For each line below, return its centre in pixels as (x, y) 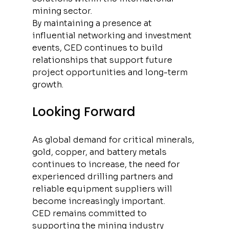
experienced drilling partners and (104, 176)
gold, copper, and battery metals (100, 152)
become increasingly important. (98, 201)
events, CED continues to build (98, 48)
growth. (48, 84)
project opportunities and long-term (111, 72)
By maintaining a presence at (93, 23)
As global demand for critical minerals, (114, 140)
